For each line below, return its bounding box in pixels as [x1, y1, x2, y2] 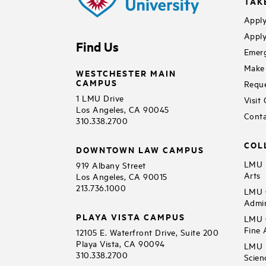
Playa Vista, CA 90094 [76, 237, 165, 249]
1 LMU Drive [76, 91, 124, 103]
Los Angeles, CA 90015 [76, 170, 167, 182]
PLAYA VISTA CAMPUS [76, 210, 185, 223]
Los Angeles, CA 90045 [76, 103, 169, 115]
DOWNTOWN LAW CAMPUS [76, 142, 204, 156]
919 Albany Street [76, 159, 146, 170]
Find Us [76, 38, 119, 55]
